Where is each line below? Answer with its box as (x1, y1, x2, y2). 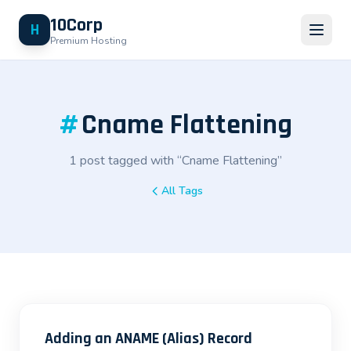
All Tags (161, 183, 203, 198)
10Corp (50, 13, 103, 37)
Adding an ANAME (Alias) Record (45, 328, 252, 349)
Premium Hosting (50, 34, 127, 47)
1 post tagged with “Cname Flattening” (69, 152, 282, 169)
